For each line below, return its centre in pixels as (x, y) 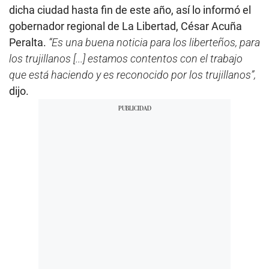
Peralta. (29, 42)
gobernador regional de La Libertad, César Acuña (125, 26)
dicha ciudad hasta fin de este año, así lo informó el (130, 10)
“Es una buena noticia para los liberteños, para (154, 42)
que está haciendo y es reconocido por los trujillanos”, (132, 74)
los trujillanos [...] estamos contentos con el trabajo (126, 58)
